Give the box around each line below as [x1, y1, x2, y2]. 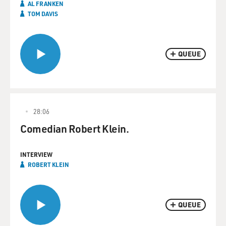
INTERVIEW [20, 150, 52, 158]
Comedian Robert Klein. [20, 122, 129, 135]
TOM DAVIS [28, 10, 58, 18]
